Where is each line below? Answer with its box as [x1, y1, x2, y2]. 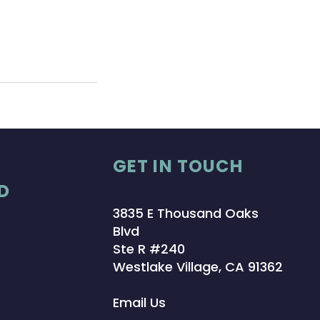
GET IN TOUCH [112, 154, 243, 178]
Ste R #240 [112, 240, 185, 258]
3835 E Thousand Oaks [112, 204, 259, 222]
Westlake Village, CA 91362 [112, 258, 283, 276]
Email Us [112, 294, 166, 311]
